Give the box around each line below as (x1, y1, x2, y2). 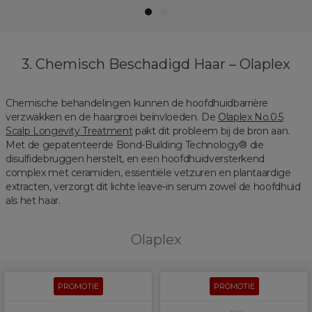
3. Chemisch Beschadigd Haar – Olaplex (21, 55, 290, 72)
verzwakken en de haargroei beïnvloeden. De (6, 110, 218, 123)
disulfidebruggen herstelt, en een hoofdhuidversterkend (6, 152, 265, 165)
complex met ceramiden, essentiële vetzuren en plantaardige (6, 166, 291, 179)
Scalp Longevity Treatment (6, 124, 133, 137)
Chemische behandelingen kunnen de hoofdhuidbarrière (6, 96, 269, 109)
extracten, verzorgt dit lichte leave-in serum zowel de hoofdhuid (6, 180, 301, 193)
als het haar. (6, 194, 61, 207)
